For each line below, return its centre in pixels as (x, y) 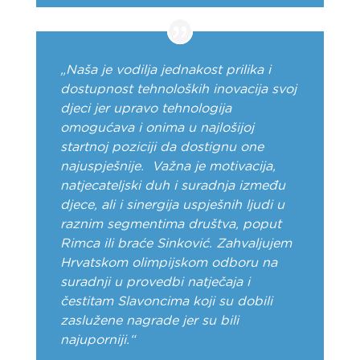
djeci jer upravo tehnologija (145, 109)
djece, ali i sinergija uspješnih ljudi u (172, 205)
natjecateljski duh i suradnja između (172, 186)
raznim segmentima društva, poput (170, 225)
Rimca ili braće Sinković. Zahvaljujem (176, 244)
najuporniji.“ (97, 340)
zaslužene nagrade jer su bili (149, 321)
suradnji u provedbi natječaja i (155, 282)
